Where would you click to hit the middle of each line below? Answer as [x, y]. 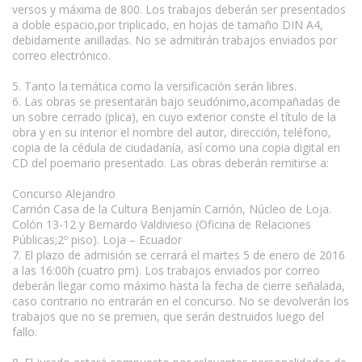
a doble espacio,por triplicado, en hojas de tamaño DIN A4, [168, 24]
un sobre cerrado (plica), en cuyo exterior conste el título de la [174, 116]
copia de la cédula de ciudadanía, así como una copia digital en [176, 147]
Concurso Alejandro [64, 193]
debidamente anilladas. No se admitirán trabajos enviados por [175, 40]
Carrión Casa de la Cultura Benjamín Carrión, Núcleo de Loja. [172, 208]
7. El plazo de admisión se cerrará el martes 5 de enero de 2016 [179, 255]
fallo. [25, 331]
